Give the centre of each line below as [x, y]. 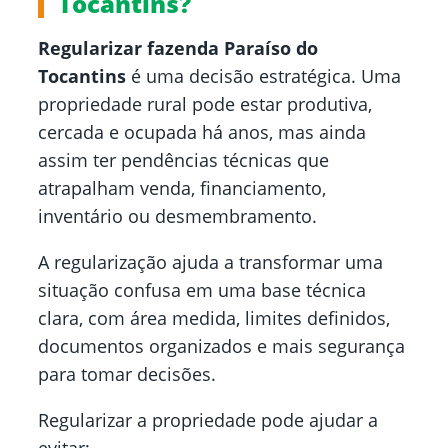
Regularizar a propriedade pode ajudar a [208, 420]
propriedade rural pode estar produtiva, [205, 104]
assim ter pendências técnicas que [183, 160]
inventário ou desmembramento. [177, 216]
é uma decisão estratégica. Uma [263, 76]
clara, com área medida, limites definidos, [214, 318]
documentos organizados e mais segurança [221, 346]
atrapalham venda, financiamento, [182, 188]
